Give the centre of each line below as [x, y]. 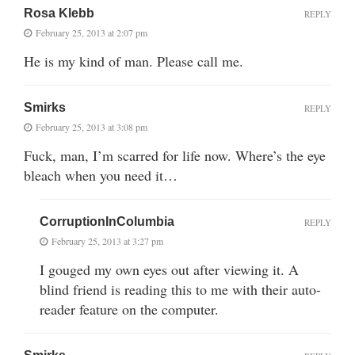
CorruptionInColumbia [107, 221]
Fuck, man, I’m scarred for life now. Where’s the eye [175, 155]
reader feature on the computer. [129, 309]
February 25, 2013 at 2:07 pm [92, 32]
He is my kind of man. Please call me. [134, 61]
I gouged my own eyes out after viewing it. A [169, 269]
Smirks [45, 107]
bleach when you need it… [101, 175]
